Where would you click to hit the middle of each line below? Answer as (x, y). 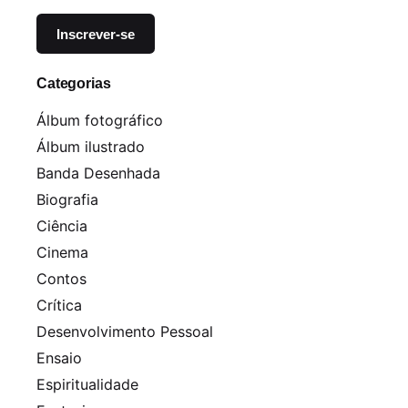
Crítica (59, 306)
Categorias (74, 83)
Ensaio (59, 358)
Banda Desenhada (98, 173)
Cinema (62, 253)
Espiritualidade (87, 385)
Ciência (62, 226)
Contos (61, 279)
